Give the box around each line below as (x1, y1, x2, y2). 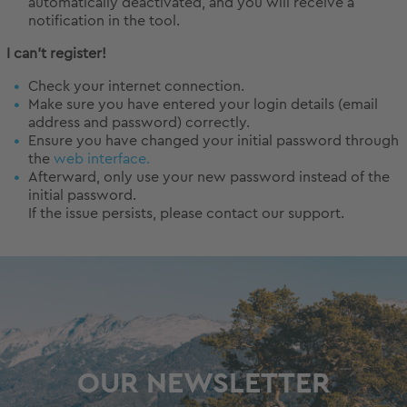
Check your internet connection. (28, 79, 244, 94)
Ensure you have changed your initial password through (28, 134, 399, 149)
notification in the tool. (28, 14, 180, 29)
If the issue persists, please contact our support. (28, 206, 344, 222)
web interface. (54, 152, 150, 167)
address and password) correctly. (28, 115, 250, 131)
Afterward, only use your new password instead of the (28, 170, 390, 185)
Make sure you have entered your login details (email (28, 97, 378, 113)
